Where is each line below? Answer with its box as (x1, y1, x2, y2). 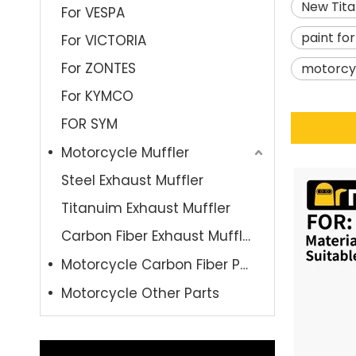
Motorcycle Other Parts (61, 284, 219, 303)
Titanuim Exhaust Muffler (61, 199, 230, 218)
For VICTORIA (61, 31, 146, 50)
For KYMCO (61, 87, 133, 106)
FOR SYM (61, 114, 118, 133)
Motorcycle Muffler (61, 143, 189, 162)
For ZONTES (61, 59, 136, 78)
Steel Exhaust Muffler (61, 171, 203, 190)
